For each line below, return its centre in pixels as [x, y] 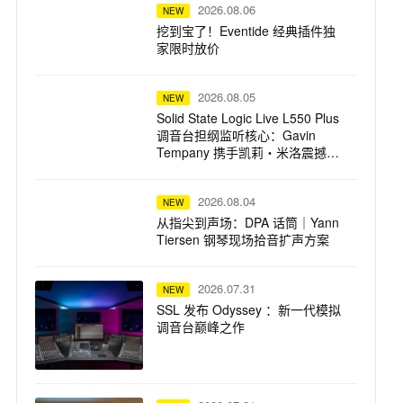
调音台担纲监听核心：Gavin [236, 134]
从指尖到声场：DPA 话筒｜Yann [248, 222]
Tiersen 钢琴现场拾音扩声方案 [243, 239]
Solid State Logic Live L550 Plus [248, 117]
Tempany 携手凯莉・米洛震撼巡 [248, 152]
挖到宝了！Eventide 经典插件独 [246, 30]
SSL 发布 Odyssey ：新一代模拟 [249, 309]
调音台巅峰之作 [201, 326]
